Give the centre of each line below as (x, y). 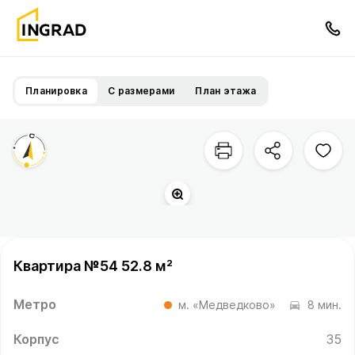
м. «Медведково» (227, 305)
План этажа (226, 91)
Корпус (36, 339)
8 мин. (324, 305)
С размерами (141, 91)
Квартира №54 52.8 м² (93, 266)
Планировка (56, 91)
